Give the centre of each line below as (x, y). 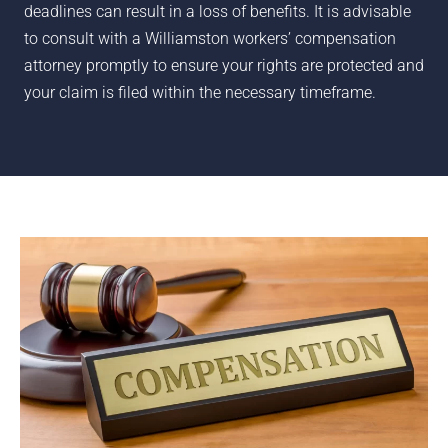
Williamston (186, 39)
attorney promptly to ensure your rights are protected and (223, 66)
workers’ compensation (312, 39)
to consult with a (84, 39)
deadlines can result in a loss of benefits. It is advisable (217, 12)
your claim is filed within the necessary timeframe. (199, 93)
